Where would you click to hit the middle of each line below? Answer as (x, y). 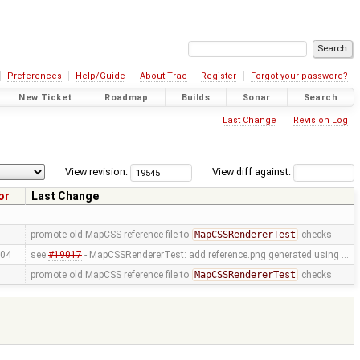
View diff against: (252, 172)
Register (219, 76)
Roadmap (127, 97)
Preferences (34, 76)
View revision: (97, 172)
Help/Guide (101, 76)
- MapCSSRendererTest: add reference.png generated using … (215, 255)
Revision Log (320, 120)
